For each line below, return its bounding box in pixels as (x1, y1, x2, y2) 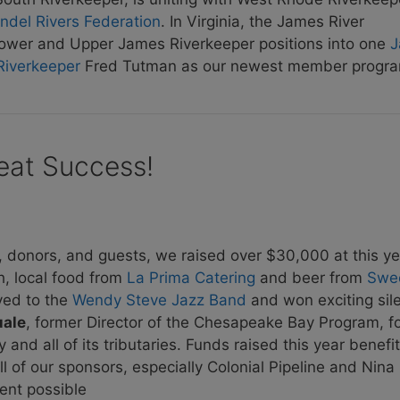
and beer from (255, 269, 367, 287)
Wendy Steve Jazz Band (72, 291, 246, 310)
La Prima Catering (127, 269, 255, 287)
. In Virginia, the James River (161, 12, 364, 30)
